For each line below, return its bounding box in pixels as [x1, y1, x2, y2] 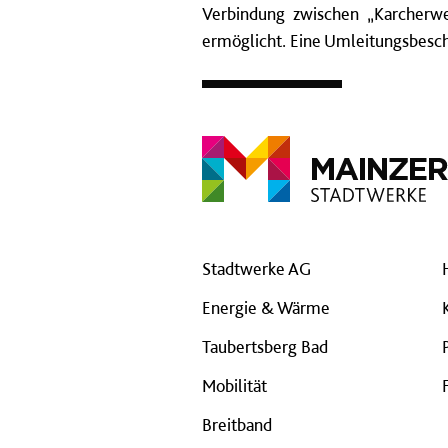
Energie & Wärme [202, 297, 330, 318]
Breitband [202, 414, 272, 435]
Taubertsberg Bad [202, 336, 328, 357]
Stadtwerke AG [202, 258, 311, 279]
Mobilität [202, 375, 267, 396]
